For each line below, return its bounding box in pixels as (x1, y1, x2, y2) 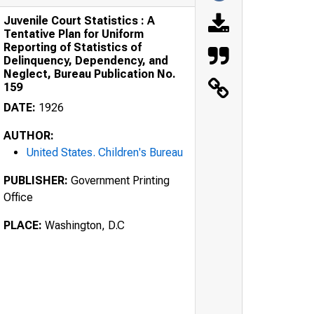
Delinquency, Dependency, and (4, 53, 168, 67)
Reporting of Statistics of (4, 40, 142, 54)
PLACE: (4, 218, 42, 232)
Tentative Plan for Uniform (4, 27, 144, 41)
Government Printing (68, 173, 170, 187)
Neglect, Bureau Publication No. (4, 67, 176, 81)
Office (4, 190, 33, 204)
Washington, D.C (42, 218, 125, 232)
